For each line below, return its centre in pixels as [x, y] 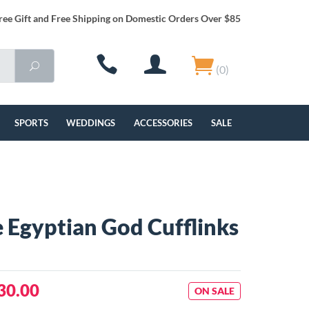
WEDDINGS [91, 123]
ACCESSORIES [163, 123]
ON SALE [214, 291]
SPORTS [31, 123]
